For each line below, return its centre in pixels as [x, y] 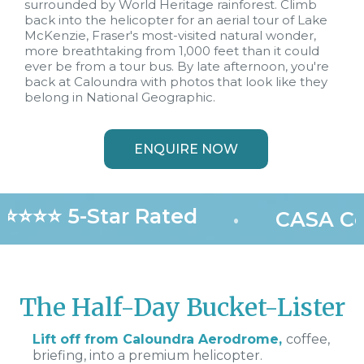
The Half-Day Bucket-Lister [182, 308]
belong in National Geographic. [120, 97]
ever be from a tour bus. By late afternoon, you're [177, 67]
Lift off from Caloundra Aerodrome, [159, 340]
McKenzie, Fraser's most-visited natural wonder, [170, 36]
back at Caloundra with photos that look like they [176, 82]
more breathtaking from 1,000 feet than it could [172, 51]
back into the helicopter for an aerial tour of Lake [176, 20]
